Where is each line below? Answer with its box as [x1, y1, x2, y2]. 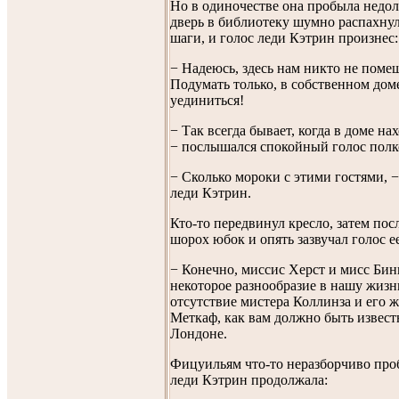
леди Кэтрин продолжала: [170, 371, 328, 387]
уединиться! [170, 92, 244, 108]
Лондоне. [170, 325, 227, 341]
